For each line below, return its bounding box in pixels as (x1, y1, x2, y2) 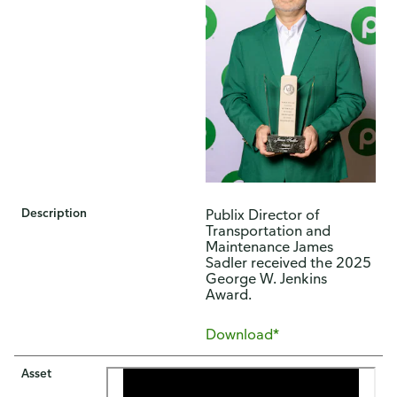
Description (21, 204, 87, 220)
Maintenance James (206, 237, 333, 255)
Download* (206, 324, 279, 343)
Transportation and (206, 221, 331, 239)
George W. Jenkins (206, 269, 327, 287)
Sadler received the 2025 (206, 253, 371, 271)
